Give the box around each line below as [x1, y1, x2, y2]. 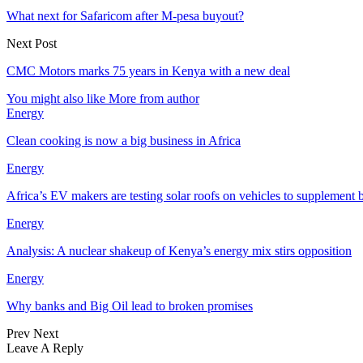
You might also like [6, 91, 105, 105]
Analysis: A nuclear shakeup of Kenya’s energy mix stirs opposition [6, 243, 352, 258]
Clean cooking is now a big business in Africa [6, 133, 241, 147]
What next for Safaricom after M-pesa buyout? [6, 8, 244, 23]
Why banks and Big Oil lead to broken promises [6, 298, 253, 313]
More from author [109, 91, 199, 105]
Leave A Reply [6, 340, 83, 355]
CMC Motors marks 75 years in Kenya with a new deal [6, 63, 290, 78]
